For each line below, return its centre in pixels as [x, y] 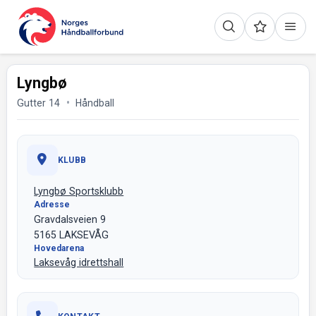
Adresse [52, 205]
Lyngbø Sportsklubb [79, 192]
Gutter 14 [39, 103]
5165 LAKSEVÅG [72, 235]
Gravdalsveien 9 [70, 219]
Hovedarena [59, 248]
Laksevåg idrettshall [79, 263]
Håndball [95, 103]
